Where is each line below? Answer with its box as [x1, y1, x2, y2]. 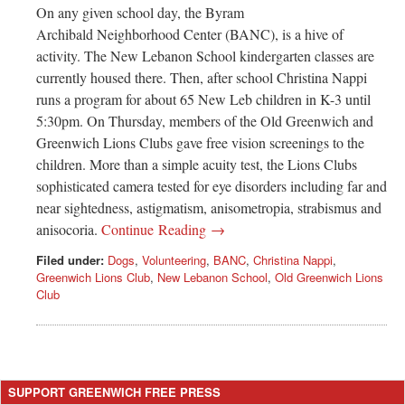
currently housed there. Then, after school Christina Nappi [36, 68, 367, 88]
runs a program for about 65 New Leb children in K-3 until [36, 89, 371, 109]
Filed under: [36, 251, 104, 269]
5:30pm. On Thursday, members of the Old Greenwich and [36, 111, 373, 131]
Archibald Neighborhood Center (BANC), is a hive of [36, 24, 344, 44]
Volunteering [142, 251, 206, 269]
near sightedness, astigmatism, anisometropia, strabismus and [36, 198, 381, 218]
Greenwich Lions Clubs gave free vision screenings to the [36, 133, 364, 153]
